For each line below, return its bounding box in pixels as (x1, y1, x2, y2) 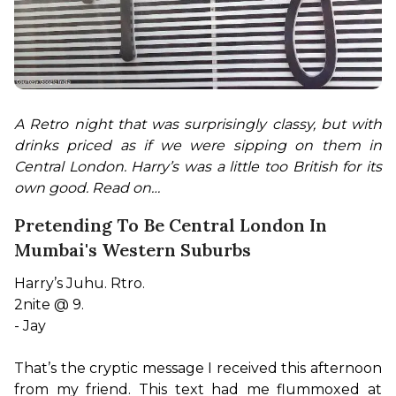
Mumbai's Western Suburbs (14, 238, 251, 261)
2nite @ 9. (14, 295, 84, 313)
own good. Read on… (14, 179, 160, 196)
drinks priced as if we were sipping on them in (14, 136, 382, 154)
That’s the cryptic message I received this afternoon (14, 359, 382, 377)
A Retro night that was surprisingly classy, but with (14, 115, 382, 133)
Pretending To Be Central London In (14, 213, 327, 236)
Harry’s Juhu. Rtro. (14, 274, 145, 292)
